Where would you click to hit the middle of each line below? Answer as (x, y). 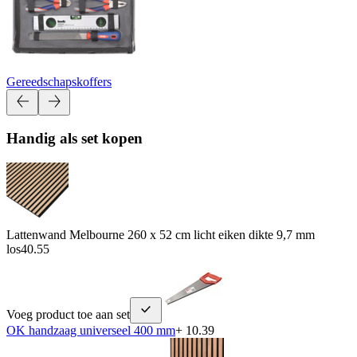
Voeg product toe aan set (68, 314)
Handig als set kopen (75, 139)
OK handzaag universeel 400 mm (91, 330)
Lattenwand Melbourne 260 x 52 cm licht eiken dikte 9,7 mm (161, 234)
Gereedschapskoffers (59, 81)
